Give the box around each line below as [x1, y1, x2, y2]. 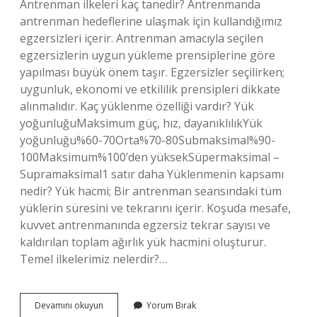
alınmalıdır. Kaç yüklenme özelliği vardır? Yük [20, 98, 254, 114]
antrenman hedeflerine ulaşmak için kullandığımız [20, 13, 282, 29]
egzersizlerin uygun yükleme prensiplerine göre [20, 47, 275, 63]
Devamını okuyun [35, 299, 103, 311]
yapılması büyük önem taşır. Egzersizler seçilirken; [20, 64, 284, 80]
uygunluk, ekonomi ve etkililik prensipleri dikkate [20, 81, 280, 97]
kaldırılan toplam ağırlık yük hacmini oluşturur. [20, 234, 266, 250]
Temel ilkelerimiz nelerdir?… [20, 251, 167, 267]
